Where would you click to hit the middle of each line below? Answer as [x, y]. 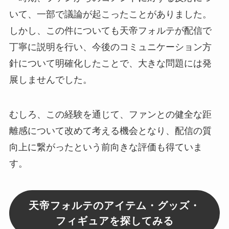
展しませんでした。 [50, 80]
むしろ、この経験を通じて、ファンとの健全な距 [110, 114]
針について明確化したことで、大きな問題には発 [110, 64]
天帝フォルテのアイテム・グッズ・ [114, 205]
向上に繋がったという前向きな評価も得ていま [106, 147]
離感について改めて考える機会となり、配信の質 [110, 131]
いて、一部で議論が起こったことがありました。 [110, 15]
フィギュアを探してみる [114, 221]
